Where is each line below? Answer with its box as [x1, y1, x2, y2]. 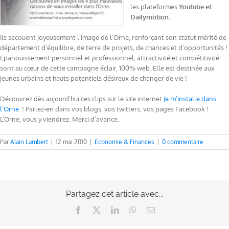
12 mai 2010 [56, 138, 87, 146]
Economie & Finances [95, 138, 154, 146]
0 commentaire [162, 138, 203, 146]
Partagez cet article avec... [65, 189, 164, 199]
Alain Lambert [10, 138, 48, 146]
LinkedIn [119, 205, 148, 214]
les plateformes [130, 3, 179, 11]
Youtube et [179, 3, 212, 11]
